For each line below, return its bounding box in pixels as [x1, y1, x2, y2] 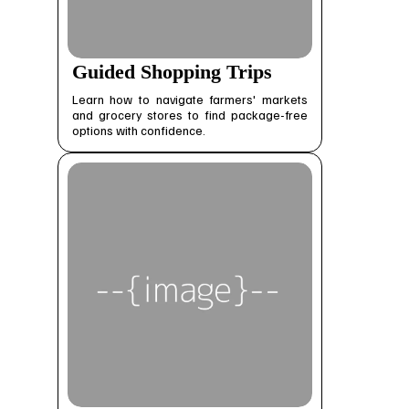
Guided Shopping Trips [71, 60, 272, 83]
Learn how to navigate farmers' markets [71, 90, 308, 107]
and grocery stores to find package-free [71, 106, 308, 122]
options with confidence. [71, 121, 205, 138]
